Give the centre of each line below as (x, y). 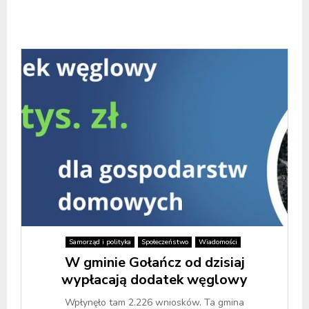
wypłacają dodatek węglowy (154, 279)
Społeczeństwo (165, 242)
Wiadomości (218, 242)
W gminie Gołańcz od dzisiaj (154, 262)
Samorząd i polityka (100, 242)
